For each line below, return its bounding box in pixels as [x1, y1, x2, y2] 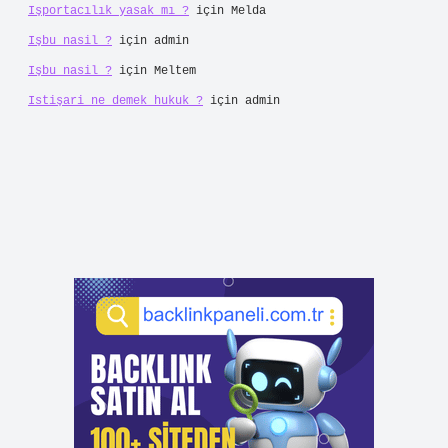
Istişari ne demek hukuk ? [28, 94, 203, 108]
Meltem [154, 64, 196, 78]
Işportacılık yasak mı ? [28, 4, 189, 18]
